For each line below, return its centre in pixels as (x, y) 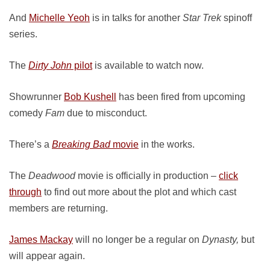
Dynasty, (220, 240)
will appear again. (47, 256)
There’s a (30, 144)
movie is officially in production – (147, 176)
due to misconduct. (106, 113)
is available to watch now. (148, 65)
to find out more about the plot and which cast (139, 192)
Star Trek (202, 18)
